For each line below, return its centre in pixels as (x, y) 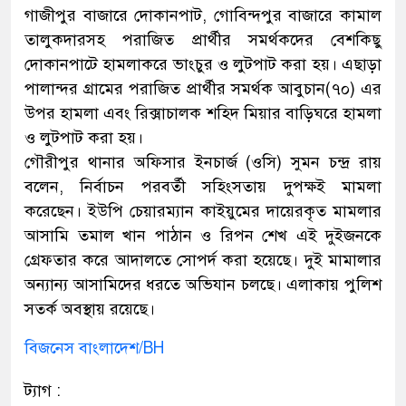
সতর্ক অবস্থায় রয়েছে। (90, 309)
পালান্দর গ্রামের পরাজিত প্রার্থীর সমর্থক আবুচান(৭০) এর (203, 89)
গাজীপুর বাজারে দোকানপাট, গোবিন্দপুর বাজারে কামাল (203, 16)
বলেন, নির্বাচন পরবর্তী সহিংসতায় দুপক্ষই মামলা (203, 187)
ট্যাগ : (43, 391)
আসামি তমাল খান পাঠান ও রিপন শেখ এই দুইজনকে (203, 236)
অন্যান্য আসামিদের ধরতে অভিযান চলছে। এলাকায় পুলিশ (203, 285)
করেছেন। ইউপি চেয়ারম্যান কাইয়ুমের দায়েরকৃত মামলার (203, 212)
